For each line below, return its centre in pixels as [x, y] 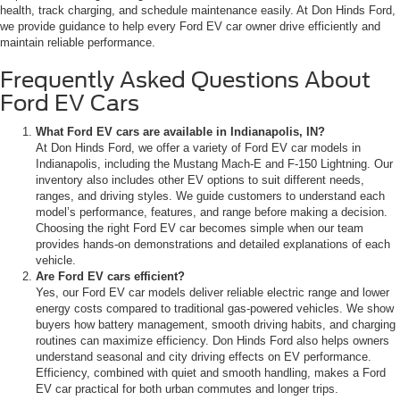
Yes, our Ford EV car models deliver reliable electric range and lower [212, 292]
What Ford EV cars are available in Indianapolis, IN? [180, 131]
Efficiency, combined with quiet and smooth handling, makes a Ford [211, 372]
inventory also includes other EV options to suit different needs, [200, 179]
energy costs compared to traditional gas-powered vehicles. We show [215, 308]
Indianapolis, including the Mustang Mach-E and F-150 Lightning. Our [214, 163]
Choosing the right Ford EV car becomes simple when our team [200, 228]
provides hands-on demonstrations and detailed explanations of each [213, 244]
